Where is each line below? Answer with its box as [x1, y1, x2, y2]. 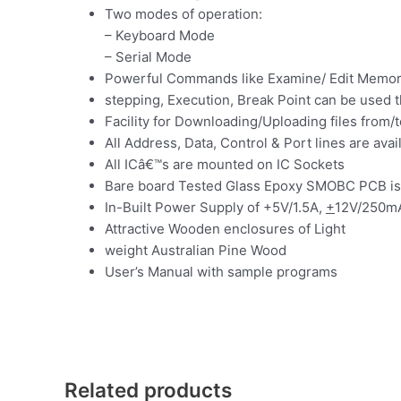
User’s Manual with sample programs [105, 262, 337, 280]
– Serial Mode [105, 47, 192, 65]
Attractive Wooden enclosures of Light [105, 219, 346, 237]
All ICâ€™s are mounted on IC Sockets [105, 155, 345, 173]
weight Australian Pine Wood [105, 241, 286, 259]
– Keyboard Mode [105, 26, 215, 44]
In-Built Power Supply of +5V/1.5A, [105, 198, 326, 216]
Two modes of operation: [105, 4, 262, 22]
